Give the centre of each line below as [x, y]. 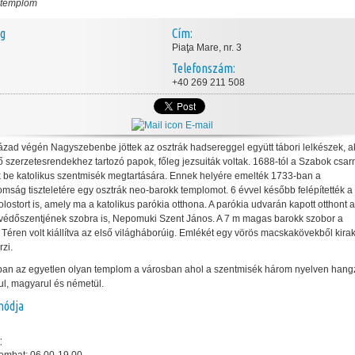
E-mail [198, 125]
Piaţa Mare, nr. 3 [207, 48]
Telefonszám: [204, 68]
